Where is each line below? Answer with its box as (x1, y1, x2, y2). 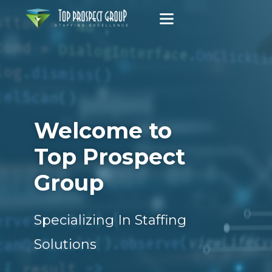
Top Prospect (34, 143, 185, 170)
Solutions (34, 236, 97, 253)
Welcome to (34, 117, 172, 144)
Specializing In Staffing (34, 212, 186, 228)
